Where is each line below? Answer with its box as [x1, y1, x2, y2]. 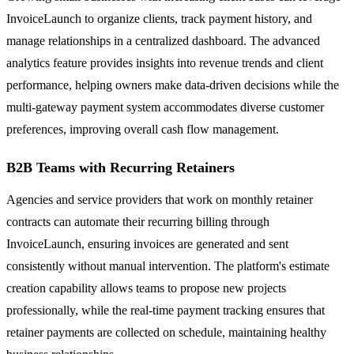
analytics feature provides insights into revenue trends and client [6, 55, 323, 70]
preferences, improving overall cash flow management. [6, 122, 279, 136]
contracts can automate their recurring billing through [6, 214, 269, 228]
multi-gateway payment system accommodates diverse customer [6, 100, 324, 114]
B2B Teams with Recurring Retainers [6, 159, 235, 175]
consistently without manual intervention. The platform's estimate [6, 258, 330, 273]
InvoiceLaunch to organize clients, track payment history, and [6, 11, 312, 25]
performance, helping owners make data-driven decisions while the [6, 77, 339, 92]
